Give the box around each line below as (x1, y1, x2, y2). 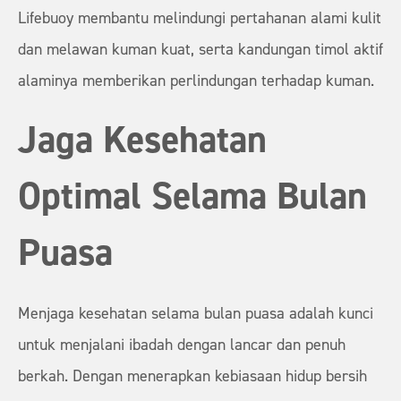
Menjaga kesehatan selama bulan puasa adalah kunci (18, 303, 373, 325)
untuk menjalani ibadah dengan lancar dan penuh (18, 335, 346, 356)
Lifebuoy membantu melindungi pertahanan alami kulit (18, 8, 381, 30)
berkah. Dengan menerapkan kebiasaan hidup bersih (18, 366, 367, 388)
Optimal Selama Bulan (18, 173, 367, 222)
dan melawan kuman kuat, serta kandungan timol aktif (18, 39, 383, 61)
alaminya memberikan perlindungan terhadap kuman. (18, 71, 374, 92)
